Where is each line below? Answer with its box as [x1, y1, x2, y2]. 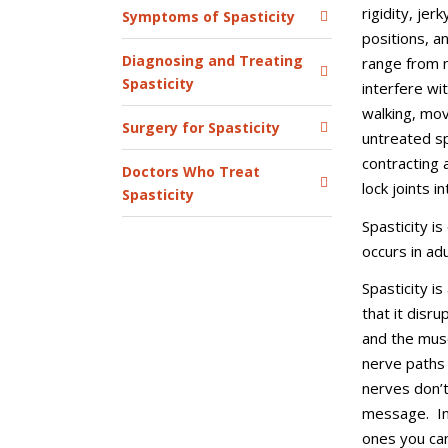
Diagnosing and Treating [122, 51, 303, 70]
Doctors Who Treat [122, 162, 260, 181]
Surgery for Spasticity [122, 118, 280, 137]
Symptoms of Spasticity [122, 7, 295, 26]
